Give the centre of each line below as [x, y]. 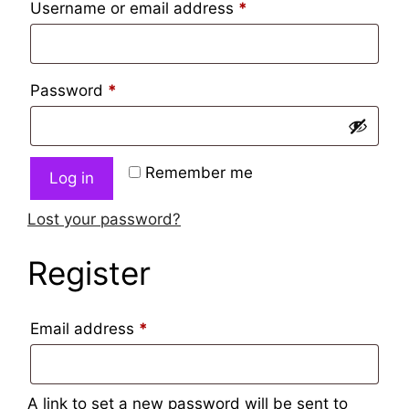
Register [89, 273]
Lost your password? [104, 219]
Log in [72, 178]
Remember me [199, 172]
